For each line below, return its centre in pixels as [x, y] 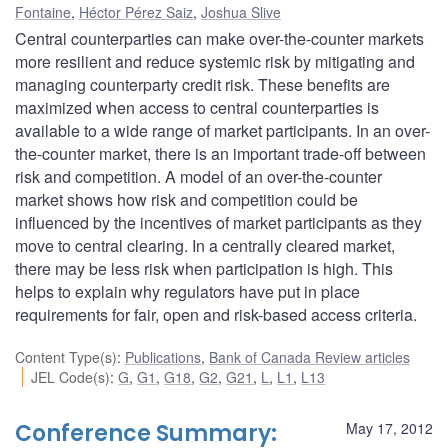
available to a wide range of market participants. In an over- [222, 130]
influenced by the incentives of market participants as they [218, 222]
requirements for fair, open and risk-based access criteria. [216, 314]
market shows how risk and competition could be [186, 199]
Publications [163, 356]
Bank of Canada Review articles [309, 356]
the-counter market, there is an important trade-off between [220, 153]
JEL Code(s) [71, 376]
